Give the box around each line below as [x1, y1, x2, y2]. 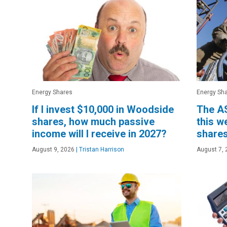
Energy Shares [32, 88, 72, 96]
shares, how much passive [32, 115, 155, 128]
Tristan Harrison [78, 145, 124, 153]
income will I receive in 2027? [32, 127, 167, 140]
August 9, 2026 [32, 145, 74, 153]
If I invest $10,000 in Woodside [32, 103, 174, 116]
